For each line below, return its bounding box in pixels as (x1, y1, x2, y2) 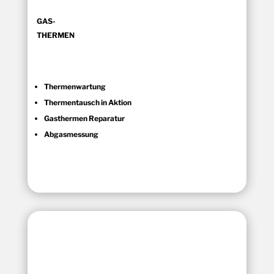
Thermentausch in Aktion (43, 97, 131, 107)
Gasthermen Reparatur (43, 113, 125, 123)
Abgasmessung (43, 129, 98, 139)
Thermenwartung (43, 81, 106, 91)
